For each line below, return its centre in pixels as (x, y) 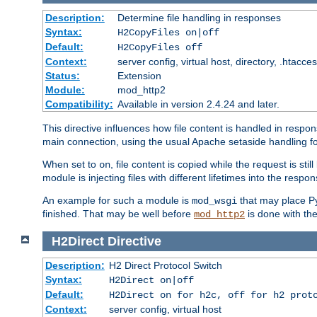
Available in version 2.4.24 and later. (198, 104)
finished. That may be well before (118, 213)
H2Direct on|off (151, 281)
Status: (62, 75)
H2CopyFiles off (160, 47)
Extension (139, 75)
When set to (71, 164)
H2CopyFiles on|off (168, 32)
